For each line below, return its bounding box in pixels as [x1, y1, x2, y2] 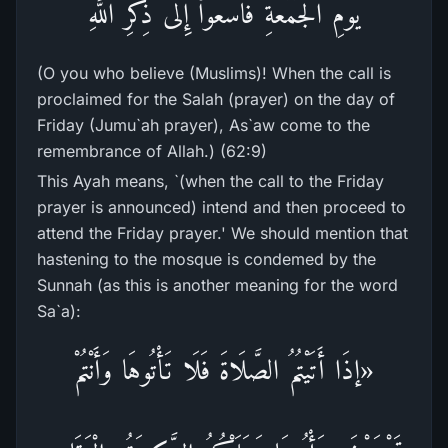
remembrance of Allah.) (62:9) [37, 141, 267, 161]
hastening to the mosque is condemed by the [37, 249, 376, 269]
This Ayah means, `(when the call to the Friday [37, 171, 384, 191]
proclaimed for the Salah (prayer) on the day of [37, 89, 395, 109]
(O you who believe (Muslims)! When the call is [37, 63, 391, 83]
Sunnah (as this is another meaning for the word [37, 275, 398, 295]
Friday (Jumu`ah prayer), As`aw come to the [37, 115, 370, 135]
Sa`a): [37, 301, 81, 321]
